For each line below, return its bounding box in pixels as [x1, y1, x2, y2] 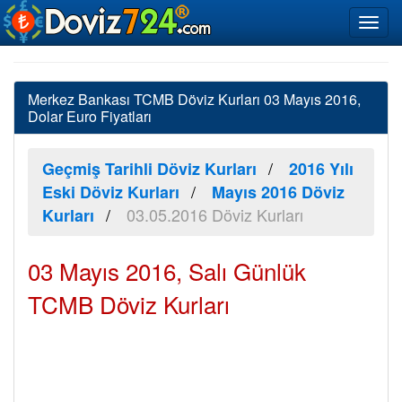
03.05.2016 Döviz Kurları [127, 203, 303, 226]
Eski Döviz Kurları [42, 180, 179, 204]
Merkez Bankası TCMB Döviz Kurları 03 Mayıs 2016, [28, 89, 361, 109]
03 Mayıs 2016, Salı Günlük [28, 254, 306, 287]
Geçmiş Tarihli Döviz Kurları [42, 157, 257, 180]
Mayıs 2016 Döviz [212, 180, 345, 204]
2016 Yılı [289, 157, 354, 180]
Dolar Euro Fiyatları [28, 106, 152, 127]
